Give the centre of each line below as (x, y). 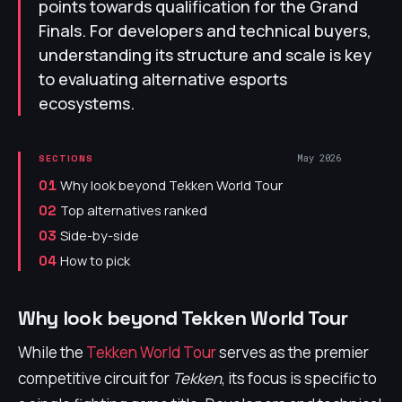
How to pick (95, 260)
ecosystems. (87, 103)
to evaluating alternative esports (163, 79)
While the (52, 352)
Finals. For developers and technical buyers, (205, 31)
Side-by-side (100, 235)
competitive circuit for (95, 378)
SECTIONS (66, 158)
